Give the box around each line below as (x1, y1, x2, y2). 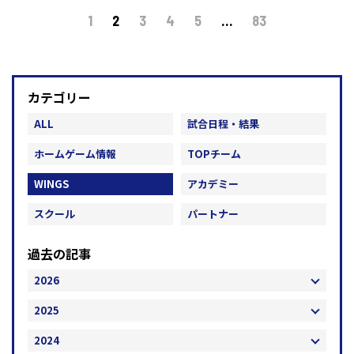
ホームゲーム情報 (34, 146, 116, 162)
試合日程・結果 (187, 116, 259, 132)
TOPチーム (187, 146, 241, 162)
